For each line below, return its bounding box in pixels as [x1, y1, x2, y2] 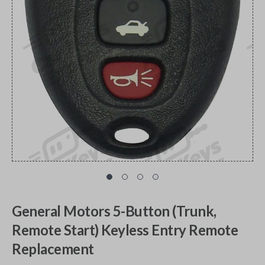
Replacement [12, 240, 94, 257]
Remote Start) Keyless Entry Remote [12, 221, 238, 238]
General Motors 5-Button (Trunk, [12, 202, 216, 219]
